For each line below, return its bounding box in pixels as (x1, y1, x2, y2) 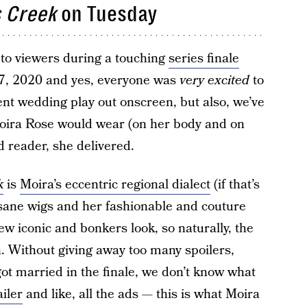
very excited (179, 71, 249, 90)
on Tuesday (56, 1, 158, 27)
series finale (168, 49, 239, 68)
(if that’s (210, 175, 260, 194)
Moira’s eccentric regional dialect (19, 175, 210, 194)
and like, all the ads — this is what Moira (22, 285, 260, 304)
